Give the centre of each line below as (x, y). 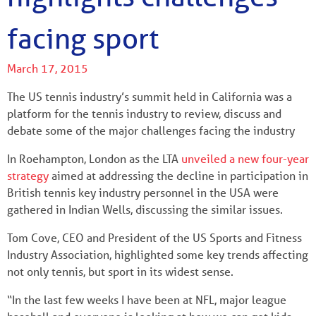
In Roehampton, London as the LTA (94, 158)
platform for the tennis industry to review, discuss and (144, 113)
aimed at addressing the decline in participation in (178, 175)
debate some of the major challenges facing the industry (151, 130)
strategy (28, 175)
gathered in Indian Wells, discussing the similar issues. (145, 209)
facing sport (83, 38)
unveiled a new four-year (245, 158)
